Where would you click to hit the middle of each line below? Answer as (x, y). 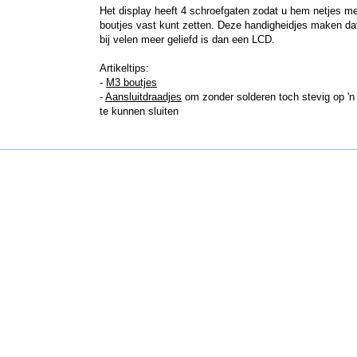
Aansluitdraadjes (143, 97)
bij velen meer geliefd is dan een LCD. (187, 39)
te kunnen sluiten (139, 111)
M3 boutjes (131, 82)
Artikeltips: (124, 68)
